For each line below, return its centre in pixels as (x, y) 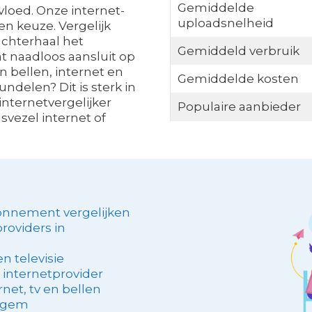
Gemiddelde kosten (238, 79)
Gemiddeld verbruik (238, 51)
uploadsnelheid (225, 23)
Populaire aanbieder (239, 107)
